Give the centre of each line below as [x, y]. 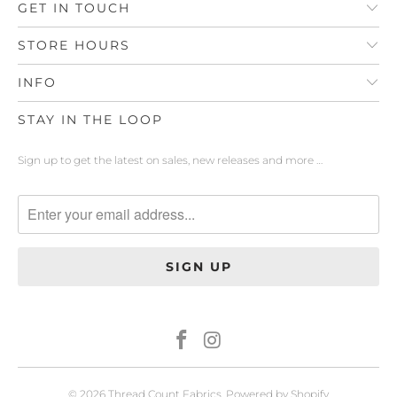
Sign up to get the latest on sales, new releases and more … [170, 160]
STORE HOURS [74, 45]
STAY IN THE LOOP [90, 119]
